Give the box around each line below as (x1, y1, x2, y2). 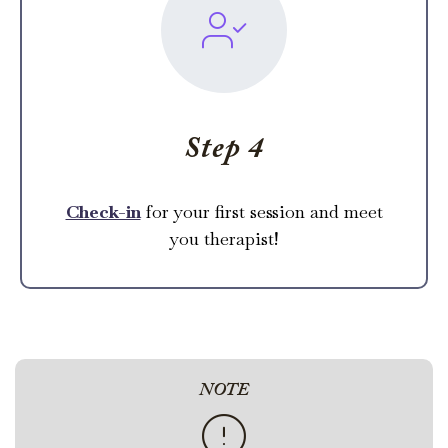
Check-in (65, 199, 141, 223)
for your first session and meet (140, 199, 383, 223)
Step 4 (184, 134, 264, 165)
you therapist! (170, 226, 278, 250)
